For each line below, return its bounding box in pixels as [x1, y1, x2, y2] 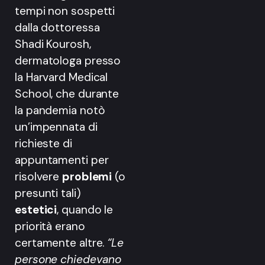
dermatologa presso [15, 53, 121, 68]
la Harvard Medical [15, 69, 108, 85]
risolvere [15, 169, 63, 184]
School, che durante [15, 86, 119, 101]
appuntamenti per [15, 152, 109, 167]
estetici [15, 202, 57, 217]
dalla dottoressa [15, 20, 100, 35]
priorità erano [15, 218, 85, 234]
